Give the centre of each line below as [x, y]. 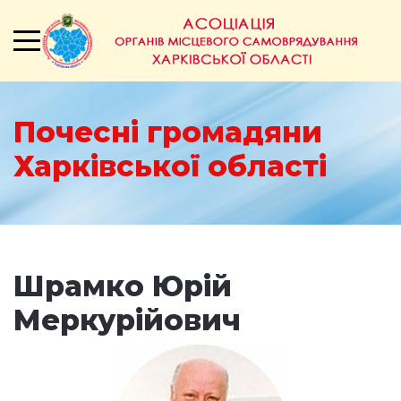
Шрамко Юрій [123, 286]
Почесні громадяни [168, 132]
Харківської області [170, 166]
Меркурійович [127, 320]
